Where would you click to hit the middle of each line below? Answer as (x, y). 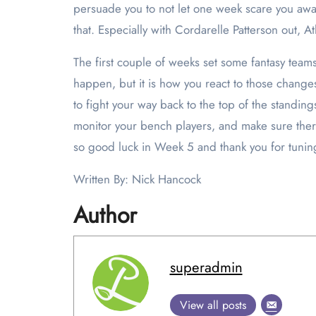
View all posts (213, 305)
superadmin (206, 267)
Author (105, 215)
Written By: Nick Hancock (137, 179)
